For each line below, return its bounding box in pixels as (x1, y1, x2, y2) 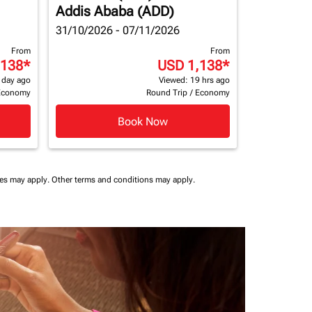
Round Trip (146, 88, 187, 97)
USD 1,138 (157, 57, 222, 74)
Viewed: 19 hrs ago (159, 75, 230, 85)
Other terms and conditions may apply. (52, 175, 195, 185)
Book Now (118, 114, 168, 128)
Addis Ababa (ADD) (56, 3, 174, 19)
